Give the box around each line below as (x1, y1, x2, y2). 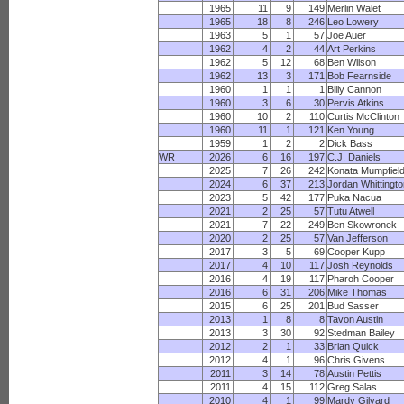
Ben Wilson (327, 57, 377, 68)
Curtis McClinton (327, 111, 400, 122)
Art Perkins (327, 43, 377, 54)
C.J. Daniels (327, 151, 381, 162)
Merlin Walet (327, 3, 381, 14)
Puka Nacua (327, 192, 382, 203)
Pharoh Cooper (327, 273, 395, 284)
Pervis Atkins (327, 97, 385, 108)
